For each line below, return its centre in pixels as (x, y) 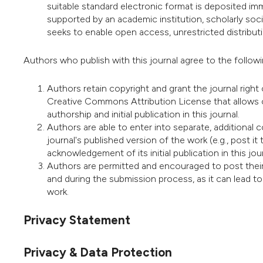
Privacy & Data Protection (98, 252)
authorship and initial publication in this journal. (143, 114)
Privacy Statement (77, 220)
